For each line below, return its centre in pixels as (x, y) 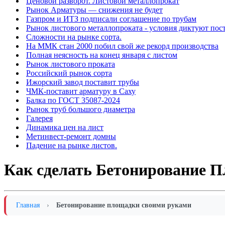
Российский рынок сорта (69, 73)
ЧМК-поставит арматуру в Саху (81, 91)
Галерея (39, 118)
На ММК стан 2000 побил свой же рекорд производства (122, 46)
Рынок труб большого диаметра (81, 109)
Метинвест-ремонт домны (71, 136)
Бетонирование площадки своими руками (124, 205)
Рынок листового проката (71, 64)
